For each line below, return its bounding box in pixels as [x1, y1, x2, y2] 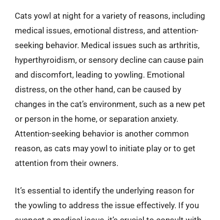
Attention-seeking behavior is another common [15, 129, 189, 138]
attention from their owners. [15, 158, 118, 168]
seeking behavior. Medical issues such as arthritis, [15, 40, 199, 50]
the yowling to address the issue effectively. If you [15, 200, 199, 210]
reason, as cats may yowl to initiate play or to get [15, 143, 195, 153]
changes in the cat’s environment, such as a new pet [15, 99, 205, 109]
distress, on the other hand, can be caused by [15, 84, 181, 94]
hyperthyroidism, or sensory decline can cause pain [15, 55, 203, 65]
